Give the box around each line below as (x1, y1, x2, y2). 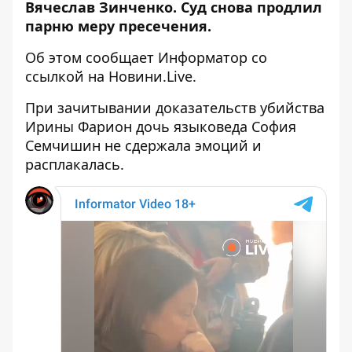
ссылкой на (25, 67, 104, 86)
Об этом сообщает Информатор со (25, 48, 267, 67)
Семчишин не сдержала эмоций (25, 136, 248, 155)
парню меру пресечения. (25, 16, 215, 35)
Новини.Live (104, 67, 192, 86)
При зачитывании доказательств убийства (25, 98, 324, 117)
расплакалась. (25, 155, 124, 174)
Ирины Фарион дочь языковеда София (25, 117, 296, 136)
